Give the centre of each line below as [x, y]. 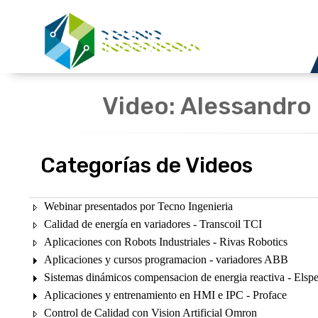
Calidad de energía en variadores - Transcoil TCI [153, 224]
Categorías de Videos [147, 165]
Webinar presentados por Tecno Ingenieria [138, 206]
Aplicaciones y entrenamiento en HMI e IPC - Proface [165, 295]
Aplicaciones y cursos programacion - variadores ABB [166, 259]
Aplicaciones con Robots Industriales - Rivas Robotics [166, 242]
